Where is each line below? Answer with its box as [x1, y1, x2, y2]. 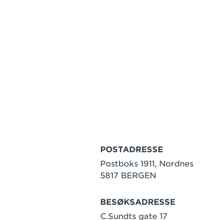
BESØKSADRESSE [100, 197, 175, 207]
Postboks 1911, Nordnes [100, 159, 193, 168]
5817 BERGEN [100, 170, 156, 180]
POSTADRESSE [100, 144, 163, 154]
